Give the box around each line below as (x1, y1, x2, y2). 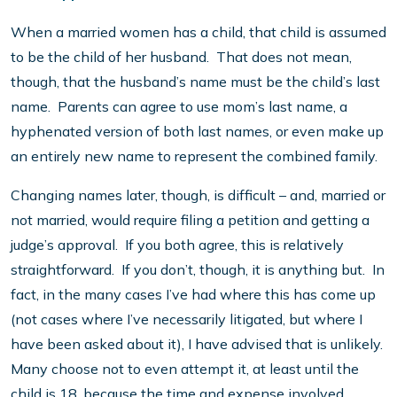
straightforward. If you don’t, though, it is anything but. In (11, 261, 385, 279)
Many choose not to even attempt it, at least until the (11, 360, 359, 378)
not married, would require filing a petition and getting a (11, 211, 370, 230)
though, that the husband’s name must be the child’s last (11, 73, 380, 91)
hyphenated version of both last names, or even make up (11, 122, 384, 141)
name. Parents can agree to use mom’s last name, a (11, 97, 347, 116)
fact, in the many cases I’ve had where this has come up (11, 285, 376, 304)
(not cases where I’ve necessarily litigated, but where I (11, 310, 362, 329)
